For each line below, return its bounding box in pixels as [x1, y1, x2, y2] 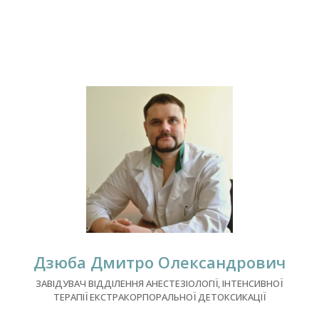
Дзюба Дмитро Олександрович [33, 251, 286, 273]
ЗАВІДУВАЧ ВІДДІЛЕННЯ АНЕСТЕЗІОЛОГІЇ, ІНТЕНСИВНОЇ [36, 276, 283, 290]
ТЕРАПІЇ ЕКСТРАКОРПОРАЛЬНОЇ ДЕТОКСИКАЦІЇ [53, 290, 266, 303]
